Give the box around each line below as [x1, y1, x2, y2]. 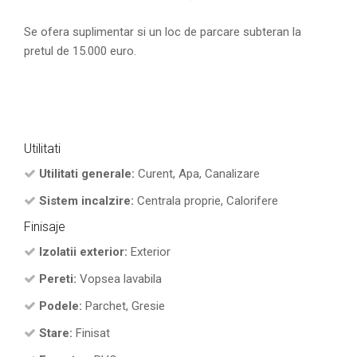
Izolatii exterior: [39, 245, 127, 260]
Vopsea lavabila [76, 272, 162, 287]
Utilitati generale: [39, 167, 135, 182]
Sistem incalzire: [39, 194, 134, 209]
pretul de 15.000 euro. [24, 44, 136, 59]
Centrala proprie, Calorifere [134, 194, 278, 209]
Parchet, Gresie [82, 299, 165, 314]
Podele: [39, 299, 82, 314]
